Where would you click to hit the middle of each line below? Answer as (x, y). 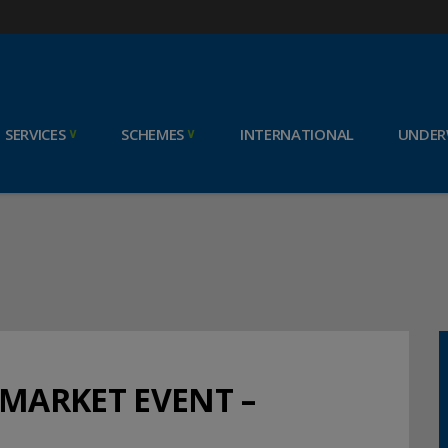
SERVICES (35, 134)
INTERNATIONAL (296, 134)
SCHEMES (153, 134)
